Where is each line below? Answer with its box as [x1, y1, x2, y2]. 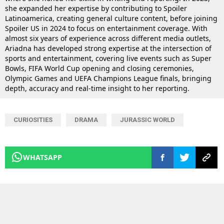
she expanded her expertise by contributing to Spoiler [5, 3, 187, 13]
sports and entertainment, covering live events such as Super [5, 53, 211, 63]
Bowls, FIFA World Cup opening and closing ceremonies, [5, 63, 194, 73]
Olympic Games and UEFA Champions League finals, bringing [5, 73, 211, 83]
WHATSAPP [23, 152, 62, 162]
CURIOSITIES [13, 115, 52, 123]
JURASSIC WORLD [120, 115, 175, 123]
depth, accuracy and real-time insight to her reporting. [5, 83, 189, 93]
